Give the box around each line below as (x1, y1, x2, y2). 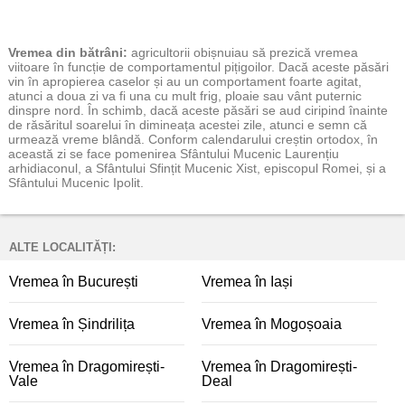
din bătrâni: (52, 45, 127, 60)
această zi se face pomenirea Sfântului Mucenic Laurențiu (8, 146, 339, 161)
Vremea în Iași (202, 274, 293, 289)
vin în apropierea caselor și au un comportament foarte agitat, (8, 74, 362, 89)
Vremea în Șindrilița (9, 316, 135, 332)
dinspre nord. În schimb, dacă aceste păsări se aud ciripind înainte (8, 103, 388, 118)
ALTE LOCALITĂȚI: (9, 240, 116, 254)
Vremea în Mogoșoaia (202, 316, 342, 332)
